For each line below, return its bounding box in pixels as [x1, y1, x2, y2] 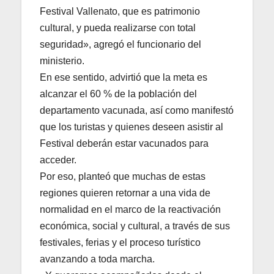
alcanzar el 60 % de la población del [40, 89, 197, 100]
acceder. [40, 155, 76, 166]
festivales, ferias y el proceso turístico [40, 237, 201, 248]
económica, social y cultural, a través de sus [40, 221, 230, 232]
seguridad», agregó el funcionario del [40, 39, 201, 50]
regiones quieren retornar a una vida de [40, 188, 210, 199]
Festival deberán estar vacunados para [40, 138, 209, 149]
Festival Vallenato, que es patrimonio [40, 6, 200, 17]
